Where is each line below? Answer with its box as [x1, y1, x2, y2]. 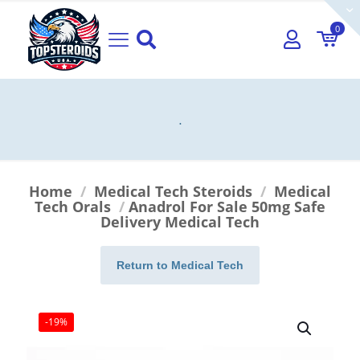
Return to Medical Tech [117, 258, 243, 272]
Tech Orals [35, 196, 111, 216]
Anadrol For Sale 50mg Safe [129, 196, 325, 216]
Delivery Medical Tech [100, 211, 260, 231]
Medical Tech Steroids [94, 181, 252, 201]
